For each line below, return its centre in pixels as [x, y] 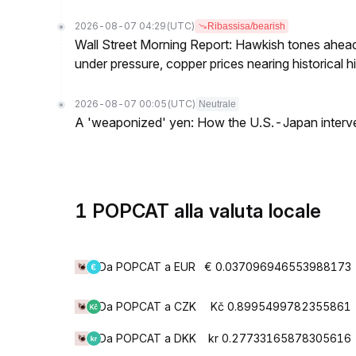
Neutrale [217, 104]
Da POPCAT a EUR [147, 267]
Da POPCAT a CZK [147, 306]
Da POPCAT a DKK [147, 338]
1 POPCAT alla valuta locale [198, 211]
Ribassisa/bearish [246, 26]
